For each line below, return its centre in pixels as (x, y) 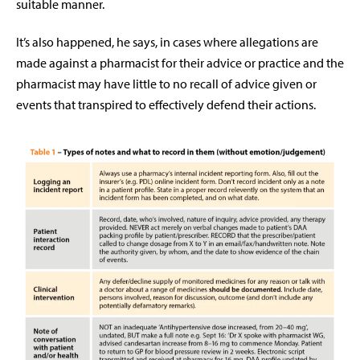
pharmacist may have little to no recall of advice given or (166, 84)
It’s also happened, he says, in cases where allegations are (167, 42)
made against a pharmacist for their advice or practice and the (180, 63)
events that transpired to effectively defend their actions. (166, 105)
